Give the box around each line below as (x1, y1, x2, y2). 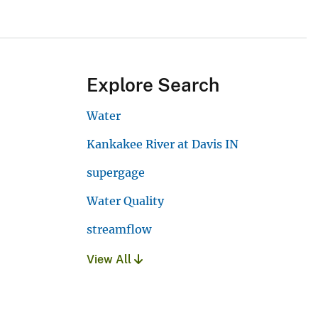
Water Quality (87, 194, 164, 209)
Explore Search (87, 74, 219, 97)
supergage (87, 165, 145, 180)
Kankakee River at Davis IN (87, 137, 238, 152)
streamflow (87, 222, 151, 237)
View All (87, 253, 134, 267)
